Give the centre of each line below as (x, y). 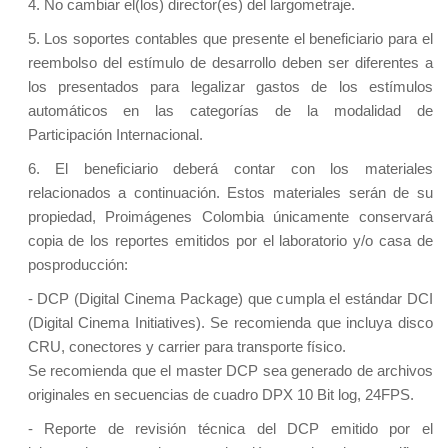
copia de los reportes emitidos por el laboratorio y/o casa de (230, 241)
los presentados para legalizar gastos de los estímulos (230, 87)
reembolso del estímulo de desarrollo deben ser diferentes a (230, 63)
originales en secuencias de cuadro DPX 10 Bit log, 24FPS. (220, 395)
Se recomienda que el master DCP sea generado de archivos (230, 371)
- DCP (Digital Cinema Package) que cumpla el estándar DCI (230, 299)
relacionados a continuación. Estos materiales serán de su (230, 193)
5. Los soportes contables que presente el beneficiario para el (230, 39)
